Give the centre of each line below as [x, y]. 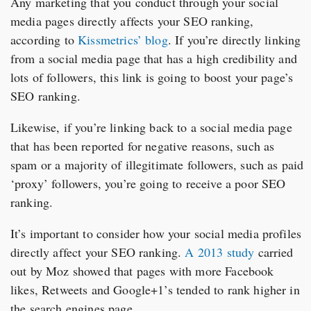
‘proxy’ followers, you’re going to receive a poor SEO [148, 183]
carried [274, 252]
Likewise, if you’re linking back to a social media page [151, 127]
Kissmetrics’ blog [123, 40]
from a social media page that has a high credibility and [154, 58]
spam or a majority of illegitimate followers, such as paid [157, 165]
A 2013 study [220, 252]
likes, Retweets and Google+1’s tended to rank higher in [155, 289]
